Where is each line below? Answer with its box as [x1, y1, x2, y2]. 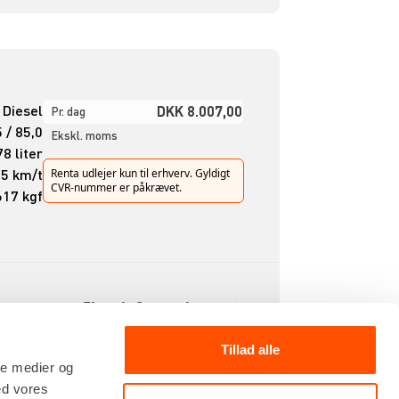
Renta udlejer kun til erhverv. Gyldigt [50, 166, 230, 182]
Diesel [2, 101, 43, 120]
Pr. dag [51, 104, 85, 119]
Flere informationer [82, 297, 223, 318]
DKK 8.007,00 [156, 102, 242, 121]
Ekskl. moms [51, 128, 118, 143]
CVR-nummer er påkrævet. [50, 180, 182, 196]
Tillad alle [221, 342, 280, 357]
